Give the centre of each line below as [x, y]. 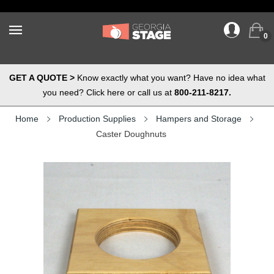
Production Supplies [97, 119]
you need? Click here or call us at [109, 92]
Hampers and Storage [198, 119]
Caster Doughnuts [131, 134]
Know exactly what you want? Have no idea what [170, 78]
